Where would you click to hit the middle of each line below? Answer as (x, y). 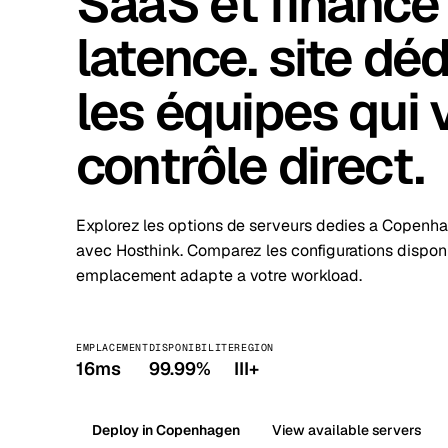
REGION (254, 347)
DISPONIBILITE (191, 347)
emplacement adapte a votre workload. (219, 275)
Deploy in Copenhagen (166, 429)
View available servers (347, 429)
